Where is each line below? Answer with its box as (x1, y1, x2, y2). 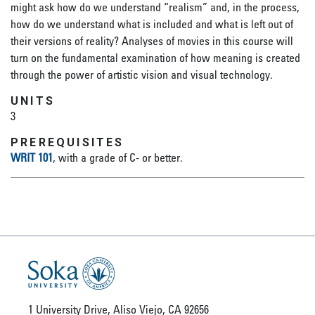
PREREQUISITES (11, 136, 124, 149)
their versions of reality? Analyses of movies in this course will (11, 34, 293, 48)
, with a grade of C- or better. (53, 150, 183, 165)
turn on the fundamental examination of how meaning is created (11, 51, 300, 65)
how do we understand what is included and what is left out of (11, 17, 293, 31)
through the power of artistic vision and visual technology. (11, 67, 273, 82)
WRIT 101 (11, 150, 53, 165)
